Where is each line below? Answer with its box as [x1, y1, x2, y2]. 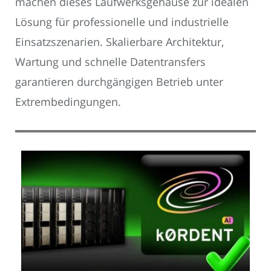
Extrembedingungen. [15, 94, 121, 109]
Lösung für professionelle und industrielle [15, 15, 229, 30]
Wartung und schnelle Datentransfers [15, 54, 206, 70]
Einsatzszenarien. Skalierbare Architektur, [15, 34, 224, 50]
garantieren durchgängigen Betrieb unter [15, 74, 223, 90]
